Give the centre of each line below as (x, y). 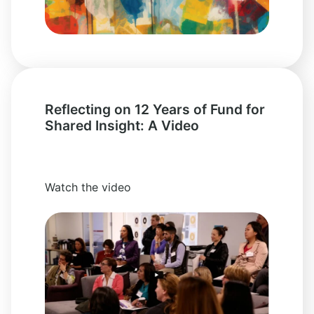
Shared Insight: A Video (122, 125)
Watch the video (88, 187)
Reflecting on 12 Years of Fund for (155, 109)
